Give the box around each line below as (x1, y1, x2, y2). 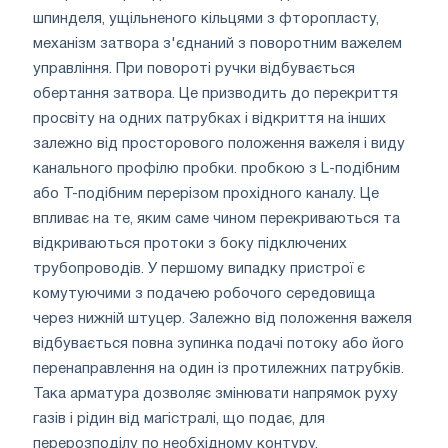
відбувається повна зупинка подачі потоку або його (33, 336, 404, 351)
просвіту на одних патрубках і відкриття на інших (33, 111, 386, 126)
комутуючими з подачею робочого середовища (33, 286, 375, 301)
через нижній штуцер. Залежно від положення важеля (33, 311, 412, 326)
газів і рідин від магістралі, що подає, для (33, 411, 325, 426)
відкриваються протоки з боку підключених (33, 236, 347, 251)
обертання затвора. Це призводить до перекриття (33, 86, 398, 101)
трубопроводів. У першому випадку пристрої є (33, 261, 365, 276)
